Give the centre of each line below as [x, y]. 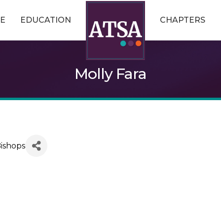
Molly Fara [110, 74]
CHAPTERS [182, 20]
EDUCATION [45, 20]
